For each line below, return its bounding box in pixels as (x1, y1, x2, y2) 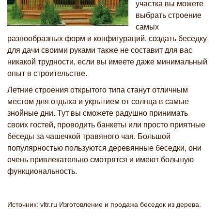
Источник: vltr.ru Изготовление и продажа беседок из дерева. (7, 201, 201, 208)
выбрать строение (136, 11, 201, 19)
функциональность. (7, 167, 77, 175)
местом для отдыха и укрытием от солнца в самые (7, 97, 189, 106)
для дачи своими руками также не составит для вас (7, 46, 192, 54)
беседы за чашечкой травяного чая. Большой (7, 132, 170, 140)
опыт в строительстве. (7, 69, 87, 77)
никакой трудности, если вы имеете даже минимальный (7, 58, 207, 66)
